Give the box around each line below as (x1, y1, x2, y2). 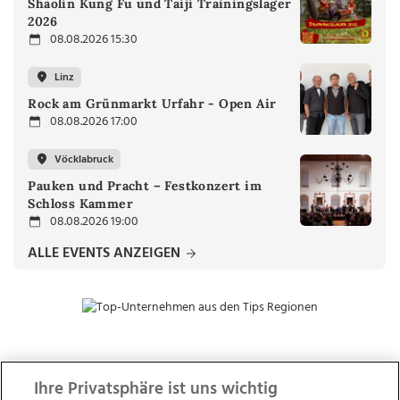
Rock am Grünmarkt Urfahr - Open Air (28, 96, 277, 112)
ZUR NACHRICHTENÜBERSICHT (102, 374, 297, 398)
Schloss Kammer (28, 196, 133, 212)
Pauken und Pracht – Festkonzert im (28, 178, 262, 195)
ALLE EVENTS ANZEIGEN (28, 242, 185, 266)
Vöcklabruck (54, 150, 114, 169)
